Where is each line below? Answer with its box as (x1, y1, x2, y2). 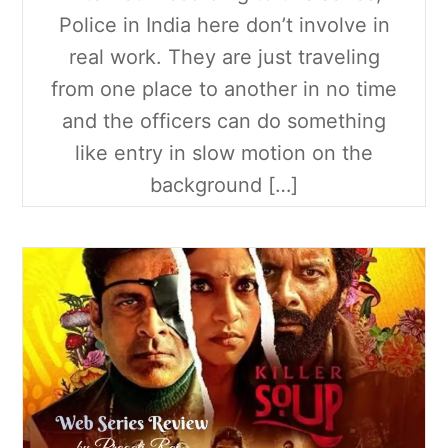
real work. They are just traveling (68, 45, 380, 70)
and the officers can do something (62, 109, 386, 134)
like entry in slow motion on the (75, 141, 373, 166)
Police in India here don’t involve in (58, 13, 390, 38)
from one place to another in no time (51, 77, 397, 102)
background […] (150, 173, 298, 198)
